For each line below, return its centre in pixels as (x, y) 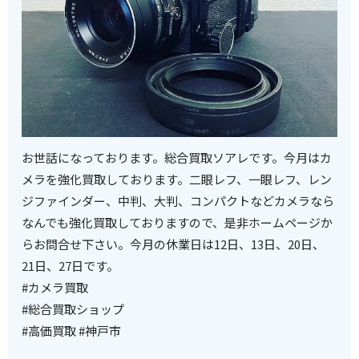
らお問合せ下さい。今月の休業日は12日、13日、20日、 (173, 244)
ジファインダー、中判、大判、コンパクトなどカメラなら (178, 200)
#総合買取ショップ (73, 309)
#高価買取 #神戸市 (72, 330)
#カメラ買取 (55, 287)
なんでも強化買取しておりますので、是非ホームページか (177, 222)
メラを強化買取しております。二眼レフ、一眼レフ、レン (177, 179)
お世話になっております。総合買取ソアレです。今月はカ (177, 157)
